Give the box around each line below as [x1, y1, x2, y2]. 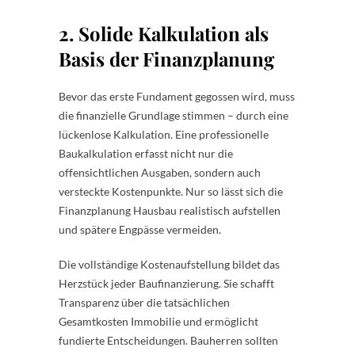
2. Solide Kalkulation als [59, 20, 269, 46]
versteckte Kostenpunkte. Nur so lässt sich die [59, 184, 283, 198]
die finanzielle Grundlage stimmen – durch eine [59, 108, 288, 122]
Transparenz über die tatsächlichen [59, 295, 230, 309]
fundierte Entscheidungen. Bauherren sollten [59, 333, 278, 347]
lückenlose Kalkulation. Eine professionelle [59, 127, 269, 141]
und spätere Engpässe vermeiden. [59, 222, 221, 236]
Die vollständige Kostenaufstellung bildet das [59, 257, 280, 271]
